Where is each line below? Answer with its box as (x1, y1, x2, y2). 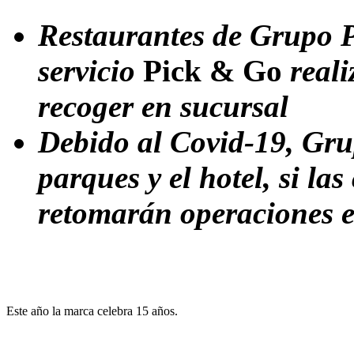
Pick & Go (143, 53, 282, 88)
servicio (38, 53, 143, 88)
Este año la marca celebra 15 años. (6, 303, 178, 318)
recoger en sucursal (38, 88, 288, 123)
